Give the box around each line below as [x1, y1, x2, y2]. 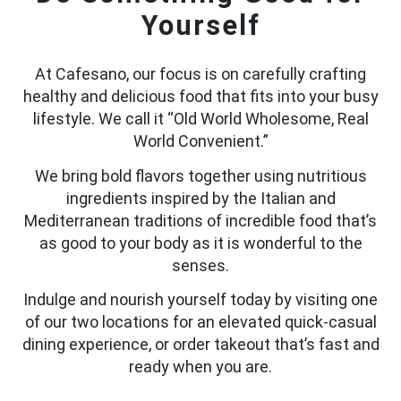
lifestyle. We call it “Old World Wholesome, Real [32, 109, 369, 129]
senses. [172, 255, 229, 275]
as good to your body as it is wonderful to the [38, 233, 363, 252]
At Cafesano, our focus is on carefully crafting [35, 64, 366, 84]
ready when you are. [129, 357, 272, 377]
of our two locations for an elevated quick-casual [24, 312, 377, 332]
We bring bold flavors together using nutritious [34, 166, 367, 185]
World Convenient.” [132, 132, 269, 151]
